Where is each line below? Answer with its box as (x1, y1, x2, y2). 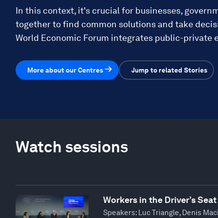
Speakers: (103, 208, 137, 217)
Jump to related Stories (131, 66, 207, 74)
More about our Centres (27, 66, 103, 74)
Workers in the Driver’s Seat (103, 195, 217, 205)
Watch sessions (16, 137, 128, 156)
